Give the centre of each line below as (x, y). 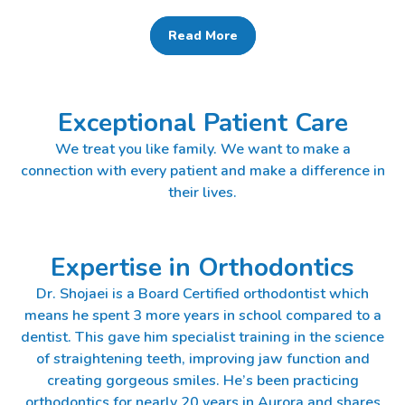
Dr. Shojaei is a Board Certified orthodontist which (202, 293)
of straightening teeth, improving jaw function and (202, 358)
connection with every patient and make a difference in (202, 170)
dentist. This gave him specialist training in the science (202, 337)
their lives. (202, 192)
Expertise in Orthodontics (202, 267)
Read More (202, 35)
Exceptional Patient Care (202, 122)
